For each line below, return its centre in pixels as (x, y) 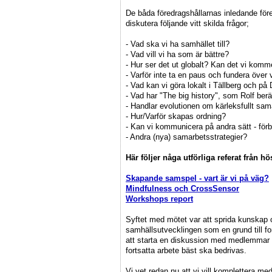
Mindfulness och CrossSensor (182, 188)
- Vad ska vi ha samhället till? (178, 44)
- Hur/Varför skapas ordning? (176, 116)
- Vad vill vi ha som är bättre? (177, 54)
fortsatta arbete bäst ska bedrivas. (186, 250)
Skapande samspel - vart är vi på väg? (197, 178)
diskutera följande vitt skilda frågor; (187, 23)
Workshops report (159, 199)
